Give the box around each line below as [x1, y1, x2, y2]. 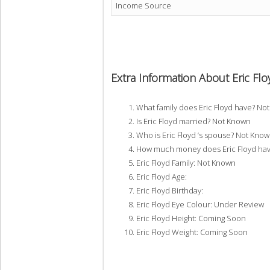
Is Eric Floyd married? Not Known [136, 115, 251, 127]
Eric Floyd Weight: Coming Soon [136, 226, 248, 237]
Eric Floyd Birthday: [136, 184, 203, 196]
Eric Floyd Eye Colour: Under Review [136, 198, 264, 210]
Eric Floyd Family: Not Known [136, 157, 236, 168]
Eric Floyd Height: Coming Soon [136, 212, 246, 224]
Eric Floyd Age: [136, 171, 187, 182]
